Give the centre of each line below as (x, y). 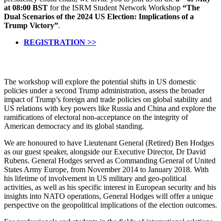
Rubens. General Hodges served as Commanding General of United (110, 160)
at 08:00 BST (26, 7)
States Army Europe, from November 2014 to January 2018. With (106, 169)
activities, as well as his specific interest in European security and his (110, 187)
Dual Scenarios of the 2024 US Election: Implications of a (99, 16)
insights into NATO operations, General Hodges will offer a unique (109, 196)
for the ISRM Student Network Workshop (115, 7)
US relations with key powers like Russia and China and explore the (110, 108)
